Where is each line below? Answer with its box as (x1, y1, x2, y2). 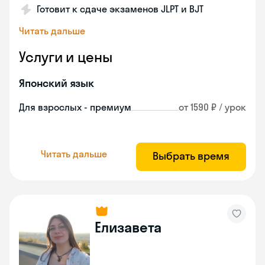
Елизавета (95, 218, 162, 236)
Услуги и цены (19, 48, 112, 66)
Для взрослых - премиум (19, 101, 131, 113)
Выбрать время (153, 149, 230, 163)
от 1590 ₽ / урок (179, 101, 246, 113)
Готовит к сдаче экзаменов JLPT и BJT (37, 3, 203, 15)
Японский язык (19, 76, 95, 90)
